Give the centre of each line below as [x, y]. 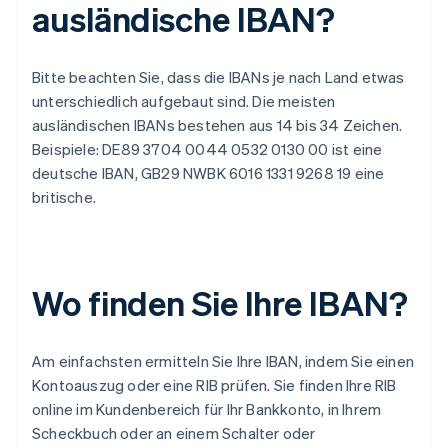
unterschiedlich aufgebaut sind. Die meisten [184, 100]
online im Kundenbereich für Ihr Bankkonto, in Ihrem [207, 408]
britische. [64, 196]
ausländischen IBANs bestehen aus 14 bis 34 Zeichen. [217, 124]
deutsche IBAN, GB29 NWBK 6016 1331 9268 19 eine [208, 172]
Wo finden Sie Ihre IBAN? [220, 302]
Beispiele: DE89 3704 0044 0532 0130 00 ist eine [207, 148]
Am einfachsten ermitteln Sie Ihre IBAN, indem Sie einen [223, 360]
